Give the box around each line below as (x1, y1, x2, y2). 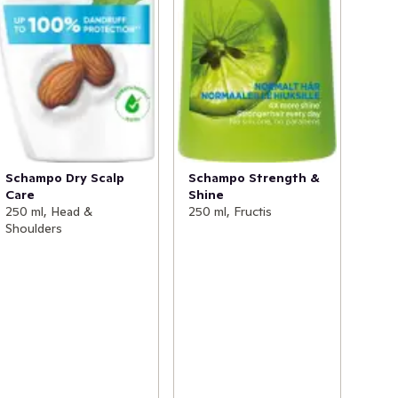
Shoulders (5, 220, 63, 237)
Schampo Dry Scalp (5, 170, 125, 187)
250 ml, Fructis (187, 203, 272, 220)
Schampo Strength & (187, 170, 320, 187)
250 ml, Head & (5, 203, 93, 220)
